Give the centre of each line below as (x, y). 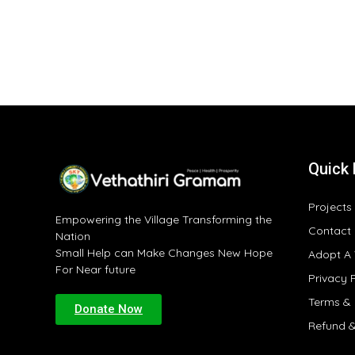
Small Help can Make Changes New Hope (164, 252)
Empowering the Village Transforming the (164, 219)
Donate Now (109, 309)
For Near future (95, 269)
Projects (330, 206)
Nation (73, 236)
